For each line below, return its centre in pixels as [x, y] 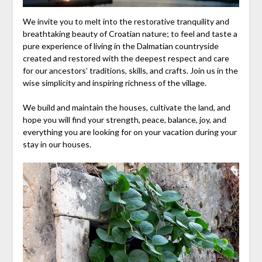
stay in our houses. [57, 144]
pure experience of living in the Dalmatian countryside [120, 46]
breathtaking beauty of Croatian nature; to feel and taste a [130, 33]
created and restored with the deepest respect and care [126, 58]
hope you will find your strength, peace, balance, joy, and [124, 119]
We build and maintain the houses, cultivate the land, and [126, 107]
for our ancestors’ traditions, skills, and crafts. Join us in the [130, 70]
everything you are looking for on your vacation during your [130, 132]
